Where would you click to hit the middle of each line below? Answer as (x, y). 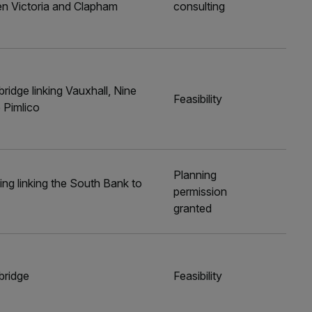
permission (201, 192)
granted (193, 208)
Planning (195, 175)
